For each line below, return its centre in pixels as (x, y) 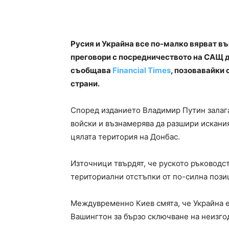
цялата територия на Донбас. (125, 137)
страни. (85, 84)
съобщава (91, 70)
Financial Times (142, 70)
